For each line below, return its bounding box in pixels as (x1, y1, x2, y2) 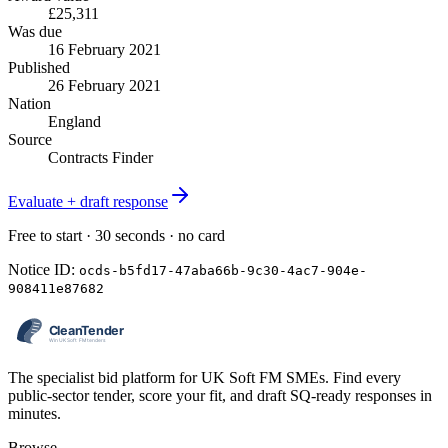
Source (8, 130, 52, 148)
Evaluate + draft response (8, 192, 168, 210)
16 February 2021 (48, 40, 161, 58)
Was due (8, 22, 62, 40)
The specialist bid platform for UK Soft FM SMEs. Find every (8, 368, 401, 386)
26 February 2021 (48, 76, 161, 94)
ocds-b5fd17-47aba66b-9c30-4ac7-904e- (79, 262, 367, 278)
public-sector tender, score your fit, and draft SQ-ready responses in (8, 386, 432, 404)
